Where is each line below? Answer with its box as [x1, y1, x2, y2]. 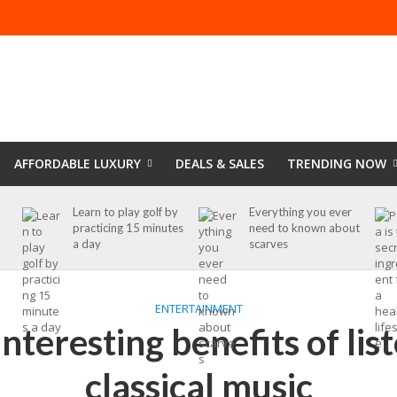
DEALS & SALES [175, 155, 264, 172]
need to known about [248, 221, 360, 235]
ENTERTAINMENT [154, 300, 243, 316]
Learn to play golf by [72, 205, 178, 219]
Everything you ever [248, 205, 352, 219]
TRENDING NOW [286, 155, 386, 172]
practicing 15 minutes [72, 221, 183, 235]
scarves [248, 237, 288, 251]
